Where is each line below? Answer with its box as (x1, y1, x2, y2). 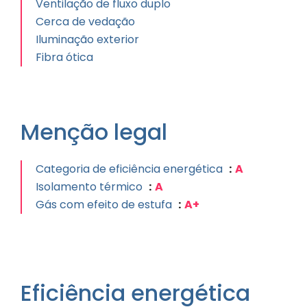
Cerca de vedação (36, 14, 135, 29)
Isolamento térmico (36, 179, 145, 195)
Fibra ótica (36, 49, 93, 65)
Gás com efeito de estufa (36, 197, 175, 212)
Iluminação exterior (36, 32, 139, 47)
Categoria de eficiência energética (36, 161, 225, 177)
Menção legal (21, 116, 167, 147)
